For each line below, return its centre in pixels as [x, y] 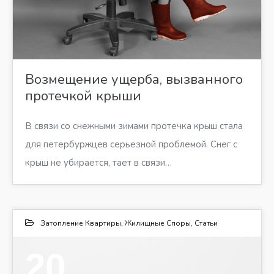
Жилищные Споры [158, 223]
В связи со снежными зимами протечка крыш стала [134, 126]
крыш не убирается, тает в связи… [98, 162]
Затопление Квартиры [81, 223]
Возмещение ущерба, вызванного [134, 79]
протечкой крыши [83, 96]
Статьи [206, 223]
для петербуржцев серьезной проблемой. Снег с [131, 144]
